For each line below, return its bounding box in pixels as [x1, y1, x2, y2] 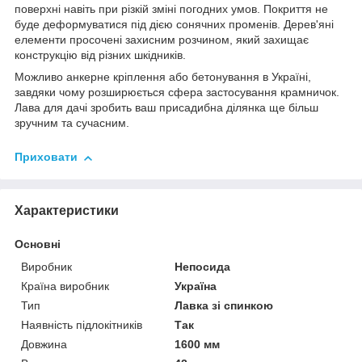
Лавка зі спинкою [175, 298, 274, 312]
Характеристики [15, 203, 119, 217]
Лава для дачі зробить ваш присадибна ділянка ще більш [15, 101, 318, 115]
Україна [175, 279, 217, 293]
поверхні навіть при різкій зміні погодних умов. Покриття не [15, 2, 328, 16]
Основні [15, 237, 61, 250]
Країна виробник [21, 279, 109, 293]
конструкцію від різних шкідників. [15, 48, 186, 62]
